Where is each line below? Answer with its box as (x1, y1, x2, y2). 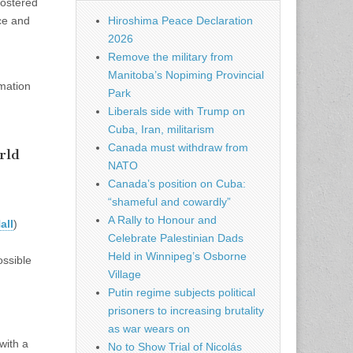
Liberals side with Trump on (108, 105, 245, 118)
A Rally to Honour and (108, 214, 217, 227)
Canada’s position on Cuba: (108, 177, 246, 191)
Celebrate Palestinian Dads (108, 232, 243, 245)
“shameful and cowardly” (108, 195, 231, 209)
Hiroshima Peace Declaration (108, 14, 253, 28)
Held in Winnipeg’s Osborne (108, 250, 247, 263)
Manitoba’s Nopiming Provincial (108, 69, 264, 82)
